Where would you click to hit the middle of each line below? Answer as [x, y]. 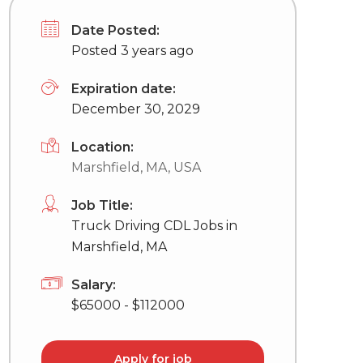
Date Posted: [115, 30]
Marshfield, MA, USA [136, 167]
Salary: [94, 285]
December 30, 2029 [136, 109]
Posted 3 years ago [132, 51]
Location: [102, 147]
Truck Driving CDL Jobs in [154, 226]
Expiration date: [124, 89]
